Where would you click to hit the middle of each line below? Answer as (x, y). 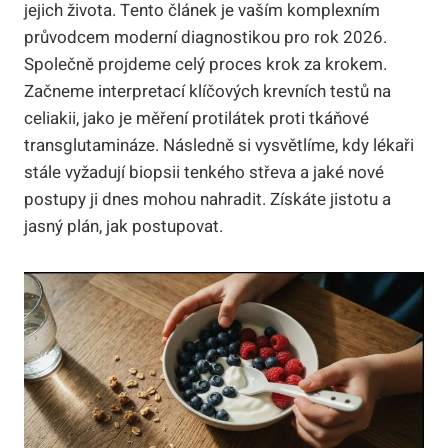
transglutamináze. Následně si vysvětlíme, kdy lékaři (219, 145)
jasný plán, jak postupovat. (123, 226)
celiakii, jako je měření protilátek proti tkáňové (196, 118)
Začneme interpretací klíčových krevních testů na (207, 91)
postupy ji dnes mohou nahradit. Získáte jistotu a (207, 199)
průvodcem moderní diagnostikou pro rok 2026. (205, 37)
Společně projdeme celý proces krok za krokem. (205, 64)
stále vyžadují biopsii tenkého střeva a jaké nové (204, 172)
